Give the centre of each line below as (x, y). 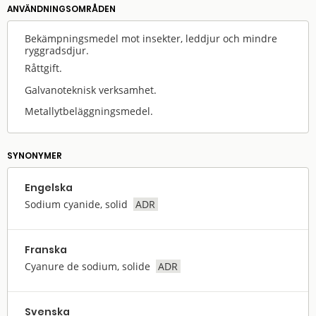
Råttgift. (43, 68)
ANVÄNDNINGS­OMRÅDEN (61, 9)
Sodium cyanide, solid (76, 204)
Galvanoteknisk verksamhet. (91, 90)
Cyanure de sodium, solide (87, 266)
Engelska (49, 187)
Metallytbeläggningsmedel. (89, 111)
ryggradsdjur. (57, 51)
